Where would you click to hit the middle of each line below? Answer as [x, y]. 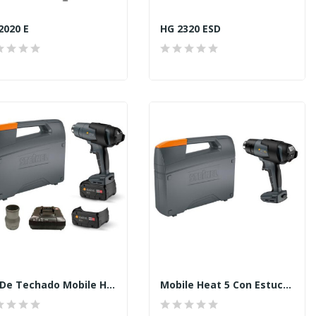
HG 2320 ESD [190, 28]
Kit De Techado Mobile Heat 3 [111, 284]
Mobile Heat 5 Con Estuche [287, 284]
